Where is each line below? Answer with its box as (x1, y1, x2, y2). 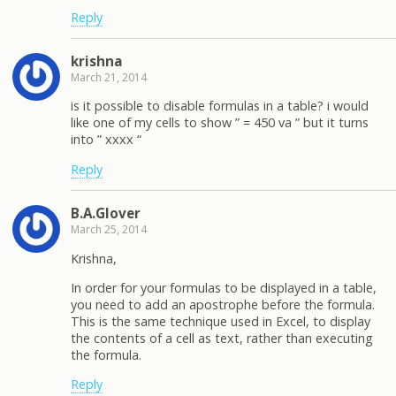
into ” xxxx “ (71, 131, 141, 148)
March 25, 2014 (71, 222, 147, 238)
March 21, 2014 (71, 69, 147, 85)
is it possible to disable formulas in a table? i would (71, 97, 369, 115)
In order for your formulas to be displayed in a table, (71, 278, 377, 296)
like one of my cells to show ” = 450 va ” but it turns (71, 114, 369, 132)
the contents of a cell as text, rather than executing (71, 329, 373, 346)
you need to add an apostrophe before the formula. (71, 295, 375, 313)
